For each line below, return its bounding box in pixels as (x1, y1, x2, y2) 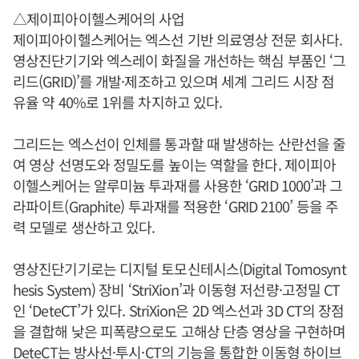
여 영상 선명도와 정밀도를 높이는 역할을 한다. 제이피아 (13, 154, 337, 175)
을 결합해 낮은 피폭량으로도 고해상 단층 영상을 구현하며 (13, 321, 346, 342)
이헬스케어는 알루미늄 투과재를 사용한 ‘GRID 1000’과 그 (13, 175, 343, 196)
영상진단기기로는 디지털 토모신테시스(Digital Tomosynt (13, 258, 346, 280)
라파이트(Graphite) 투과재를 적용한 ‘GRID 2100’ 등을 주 (13, 196, 339, 217)
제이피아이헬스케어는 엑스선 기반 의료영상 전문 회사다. (13, 29, 343, 50)
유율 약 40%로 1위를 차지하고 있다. (13, 91, 223, 113)
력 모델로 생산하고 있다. (13, 216, 155, 238)
